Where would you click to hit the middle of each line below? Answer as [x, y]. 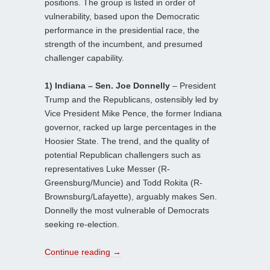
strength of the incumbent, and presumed [124, 44]
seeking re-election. [82, 224]
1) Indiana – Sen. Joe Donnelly [107, 85]
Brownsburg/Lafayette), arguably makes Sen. [131, 196]
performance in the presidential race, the [122, 30]
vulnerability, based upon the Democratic [122, 16]
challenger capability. [84, 58]
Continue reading [79, 252]
